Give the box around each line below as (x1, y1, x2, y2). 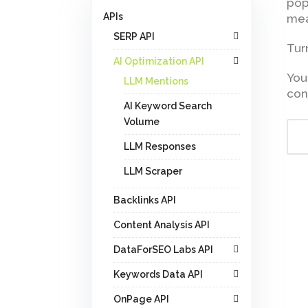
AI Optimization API (113, 56, 204, 67)
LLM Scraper (124, 166, 182, 177)
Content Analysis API (113, 219, 210, 230)
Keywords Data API (113, 269, 203, 280)
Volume (124, 116, 159, 127)
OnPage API (113, 294, 169, 305)
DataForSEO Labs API (113, 244, 213, 255)
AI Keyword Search (124, 100, 212, 111)
